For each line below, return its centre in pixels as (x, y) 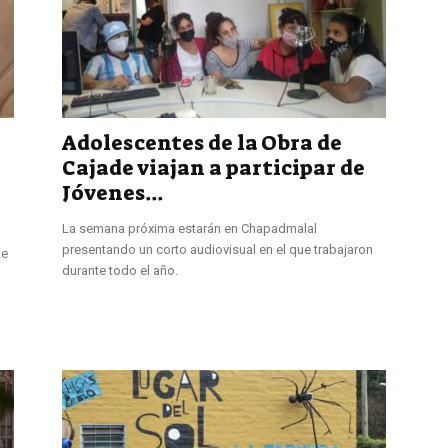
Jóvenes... (112, 192)
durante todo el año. (120, 270)
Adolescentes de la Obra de (202, 142)
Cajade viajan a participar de (213, 167)
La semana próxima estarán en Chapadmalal (189, 228)
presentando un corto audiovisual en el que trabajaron (217, 249)
